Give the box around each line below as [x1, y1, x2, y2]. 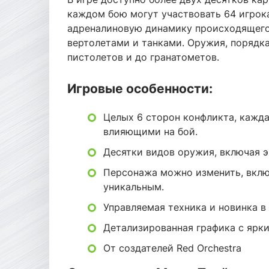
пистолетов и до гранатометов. [67, 51, 219, 63]
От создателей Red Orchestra [103, 242, 241, 254]
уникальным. [103, 181, 164, 193]
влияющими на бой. [103, 125, 198, 138]
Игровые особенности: [67, 81, 213, 96]
